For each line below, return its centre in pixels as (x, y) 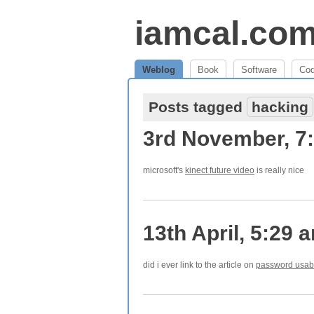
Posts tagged (198, 107)
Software (259, 70)
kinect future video (220, 170)
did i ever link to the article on (199, 265)
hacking (280, 107)
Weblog (159, 70)
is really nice (279, 170)
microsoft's (164, 170)
